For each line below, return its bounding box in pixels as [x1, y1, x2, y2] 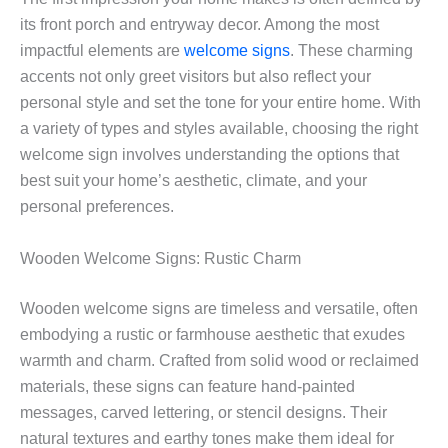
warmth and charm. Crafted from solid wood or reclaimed [20, 351, 419, 369]
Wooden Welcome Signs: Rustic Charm [20, 249, 301, 267]
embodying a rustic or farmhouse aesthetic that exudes [20, 325, 405, 343]
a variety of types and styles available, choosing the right [20, 120, 418, 137]
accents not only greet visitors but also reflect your [20, 68, 371, 85]
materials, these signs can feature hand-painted [20, 377, 355, 395]
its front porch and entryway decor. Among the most [20, 16, 379, 33]
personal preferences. [20, 198, 174, 215]
